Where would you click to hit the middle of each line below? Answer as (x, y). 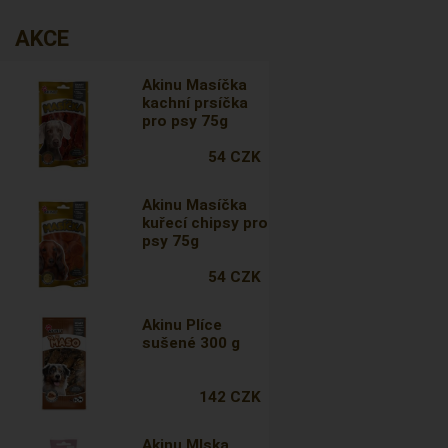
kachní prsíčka (195, 103)
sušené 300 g (191, 343)
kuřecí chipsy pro (205, 223)
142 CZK (229, 397)
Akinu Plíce (182, 325)
